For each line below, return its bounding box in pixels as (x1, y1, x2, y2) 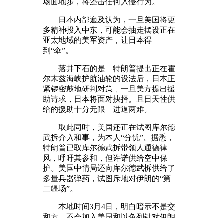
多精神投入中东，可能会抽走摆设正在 (43, 25, 175, 34)
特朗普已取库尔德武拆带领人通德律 (43, 143, 167, 152)
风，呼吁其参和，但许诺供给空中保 (43, 153, 167, 162)
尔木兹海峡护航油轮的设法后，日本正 (43, 74, 175, 83)
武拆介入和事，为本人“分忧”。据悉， (43, 133, 174, 142)
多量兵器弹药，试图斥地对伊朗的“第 (43, 174, 171, 182)
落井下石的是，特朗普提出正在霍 (43, 64, 175, 73)
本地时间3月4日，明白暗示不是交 (43, 202, 175, 211)
